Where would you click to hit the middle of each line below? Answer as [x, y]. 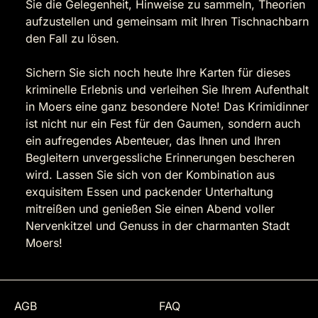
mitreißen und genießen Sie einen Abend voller [150, 209]
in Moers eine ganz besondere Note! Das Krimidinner [167, 107]
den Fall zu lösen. [74, 39]
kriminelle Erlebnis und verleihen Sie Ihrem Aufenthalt [167, 90]
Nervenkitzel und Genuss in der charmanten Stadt [158, 226]
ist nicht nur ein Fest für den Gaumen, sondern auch [163, 124]
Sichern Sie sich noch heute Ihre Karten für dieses [158, 73]
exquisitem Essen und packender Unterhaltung [149, 192]
